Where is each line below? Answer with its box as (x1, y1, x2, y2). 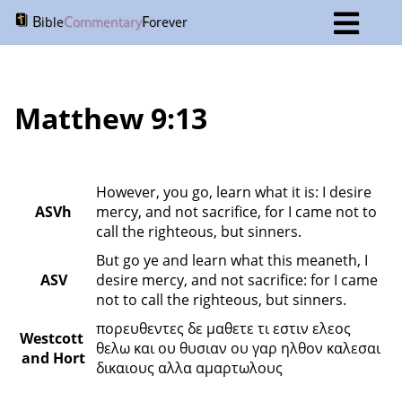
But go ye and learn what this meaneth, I (96, 250, 368, 270)
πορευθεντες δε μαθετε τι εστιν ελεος (96, 319, 351, 338)
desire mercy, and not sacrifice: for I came (96, 270, 378, 290)
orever (149, 13, 188, 31)
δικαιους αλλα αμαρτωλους (96, 358, 286, 378)
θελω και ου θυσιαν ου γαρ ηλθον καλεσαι (96, 338, 380, 358)
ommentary (73, 13, 142, 31)
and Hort (22, 348, 85, 368)
